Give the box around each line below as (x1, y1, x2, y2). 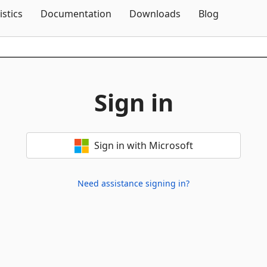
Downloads (129, 7, 181, 20)
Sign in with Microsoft (94, 139, 193, 152)
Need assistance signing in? (77, 178, 190, 189)
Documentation (41, 7, 111, 20)
